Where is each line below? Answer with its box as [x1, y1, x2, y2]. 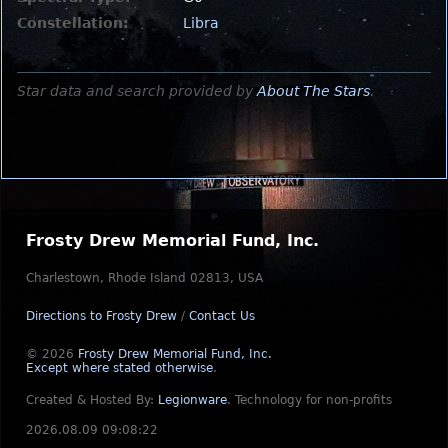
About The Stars [257, 82, 370, 99]
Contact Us [189, 309, 255, 323]
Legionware [158, 393, 227, 407]
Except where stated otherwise [26, 361, 213, 375]
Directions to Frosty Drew [26, 309, 177, 323]
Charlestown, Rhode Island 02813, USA [26, 271, 263, 285]
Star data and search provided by [17, 82, 257, 99]
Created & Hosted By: [26, 393, 158, 407]
